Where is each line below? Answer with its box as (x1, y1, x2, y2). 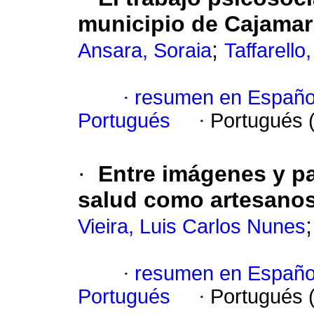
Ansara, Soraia (78, 39, 212, 62)
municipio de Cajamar (78, 11, 313, 37)
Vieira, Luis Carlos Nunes (78, 215, 306, 238)
